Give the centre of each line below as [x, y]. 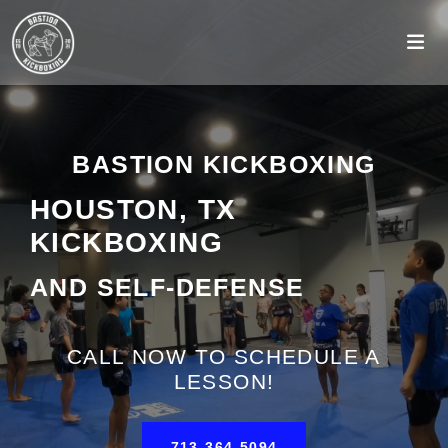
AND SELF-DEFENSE [167, 287]
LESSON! [224, 381]
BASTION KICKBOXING [224, 164]
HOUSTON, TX [133, 209]
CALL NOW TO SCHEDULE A [224, 356]
